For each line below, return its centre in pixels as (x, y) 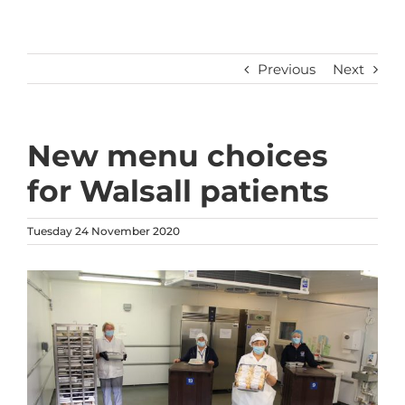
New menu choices (178, 155)
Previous (287, 69)
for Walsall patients (178, 190)
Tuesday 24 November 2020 (104, 231)
